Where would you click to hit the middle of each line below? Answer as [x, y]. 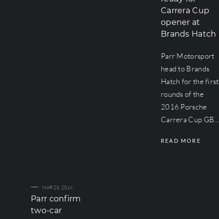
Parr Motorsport [187, 56]
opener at [180, 22]
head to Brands [185, 69]
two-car [46, 210]
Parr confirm [56, 199]
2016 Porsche [184, 107]
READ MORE [181, 141]
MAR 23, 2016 [57, 187]
